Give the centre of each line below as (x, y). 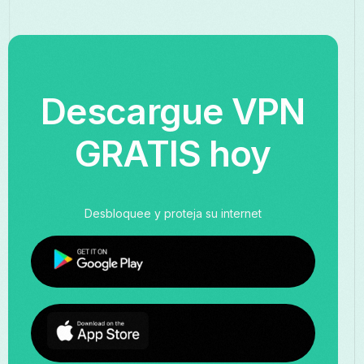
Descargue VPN (173, 112)
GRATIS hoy (173, 154)
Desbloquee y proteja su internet (173, 213)
